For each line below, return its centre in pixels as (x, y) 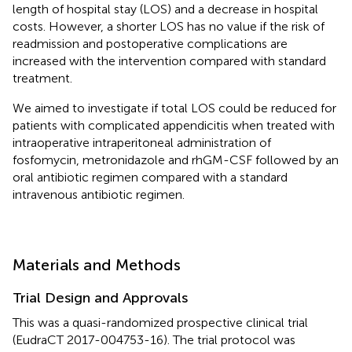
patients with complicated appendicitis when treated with (174, 125)
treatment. (42, 78)
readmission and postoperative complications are (150, 43)
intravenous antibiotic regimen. (99, 194)
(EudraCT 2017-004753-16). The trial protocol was (154, 339)
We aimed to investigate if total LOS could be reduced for (174, 108)
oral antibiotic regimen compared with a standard (150, 177)
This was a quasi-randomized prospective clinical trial (160, 322)
